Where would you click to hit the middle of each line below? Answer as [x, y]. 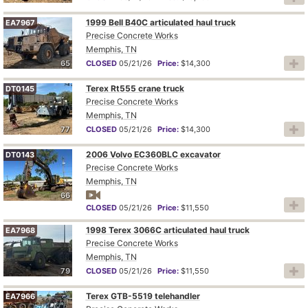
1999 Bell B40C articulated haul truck [161, 22]
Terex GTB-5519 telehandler [143, 296]
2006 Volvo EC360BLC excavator [153, 154]
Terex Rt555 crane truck [135, 88]
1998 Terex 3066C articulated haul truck [167, 230]
